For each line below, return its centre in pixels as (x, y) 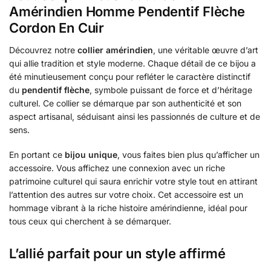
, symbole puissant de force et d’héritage (171, 90)
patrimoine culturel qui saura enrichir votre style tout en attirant (133, 181)
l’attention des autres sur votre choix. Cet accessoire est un (126, 195)
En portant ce (37, 155)
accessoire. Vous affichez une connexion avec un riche (117, 168)
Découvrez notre (43, 50)
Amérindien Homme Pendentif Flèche (127, 11)
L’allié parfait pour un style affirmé (117, 253)
